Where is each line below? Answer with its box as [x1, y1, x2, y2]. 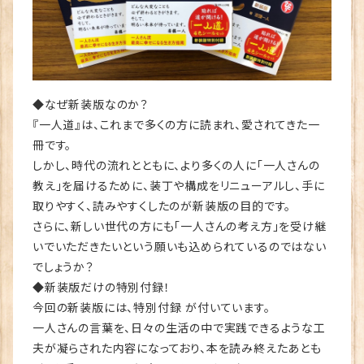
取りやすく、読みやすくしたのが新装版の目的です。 [32, 198, 292, 213]
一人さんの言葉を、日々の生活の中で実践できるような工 [32, 320, 326, 335]
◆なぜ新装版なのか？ [32, 97, 149, 111]
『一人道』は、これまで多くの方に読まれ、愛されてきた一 [32, 117, 320, 132]
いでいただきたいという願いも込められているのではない [32, 239, 327, 253]
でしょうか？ [32, 259, 94, 274]
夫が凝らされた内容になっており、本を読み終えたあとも [32, 340, 322, 355]
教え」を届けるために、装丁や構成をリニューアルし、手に [32, 178, 325, 193]
